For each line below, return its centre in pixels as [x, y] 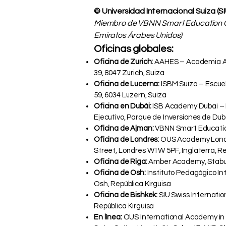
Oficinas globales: [134, 49]
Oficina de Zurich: [124, 62]
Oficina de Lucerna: [127, 84]
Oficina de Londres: [127, 139]
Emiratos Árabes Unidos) [138, 35]
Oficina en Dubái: [123, 106]
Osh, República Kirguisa [132, 184]
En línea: [108, 217]
